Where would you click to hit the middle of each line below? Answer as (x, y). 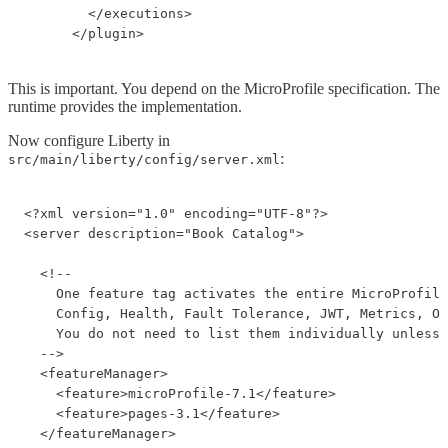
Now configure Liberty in (89, 141)
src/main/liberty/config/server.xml (144, 160)
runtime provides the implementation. (125, 107)
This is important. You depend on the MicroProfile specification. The (224, 89)
